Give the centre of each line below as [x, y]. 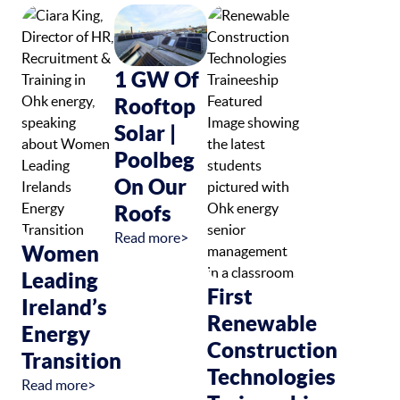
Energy [56, 333]
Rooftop [155, 106]
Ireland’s [64, 307]
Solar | [145, 133]
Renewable [262, 323]
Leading [60, 280]
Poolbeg [154, 159]
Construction [272, 350]
